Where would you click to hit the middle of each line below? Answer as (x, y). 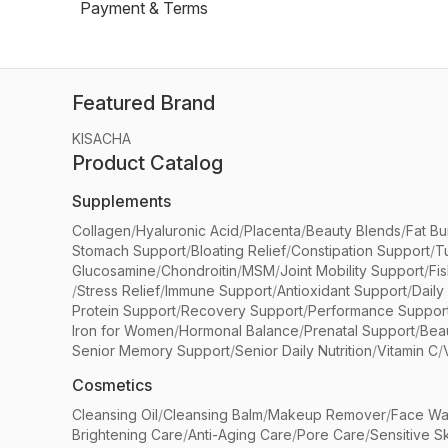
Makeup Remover (327, 414)
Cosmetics (112, 385)
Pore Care (331, 434)
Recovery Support (242, 310)
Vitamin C (407, 350)
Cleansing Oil (115, 414)
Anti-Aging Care (240, 434)
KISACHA (101, 138)
